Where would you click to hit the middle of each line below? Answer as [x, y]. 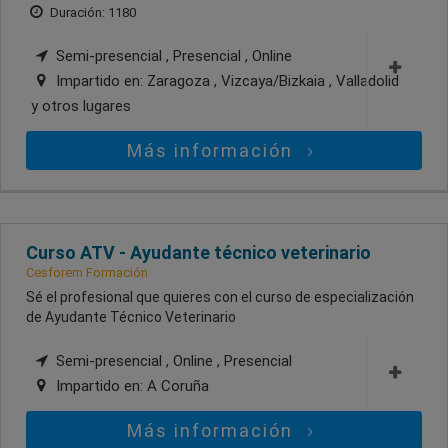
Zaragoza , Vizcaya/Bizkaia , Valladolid [273, 80]
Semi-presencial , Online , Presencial [172, 360]
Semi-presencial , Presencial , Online [172, 55]
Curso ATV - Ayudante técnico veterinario [198, 252]
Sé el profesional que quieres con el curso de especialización [220, 296]
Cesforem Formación [87, 272]
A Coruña [178, 385]
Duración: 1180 [91, 12]
